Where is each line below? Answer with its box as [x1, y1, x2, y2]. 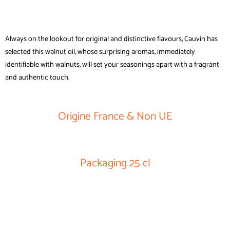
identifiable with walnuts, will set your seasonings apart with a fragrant [5, 59, 219, 71]
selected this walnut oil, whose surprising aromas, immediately [5, 46, 195, 59]
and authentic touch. [5, 71, 69, 84]
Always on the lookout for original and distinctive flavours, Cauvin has [5, 33, 218, 46]
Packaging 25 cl [80, 154, 150, 173]
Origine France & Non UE [58, 107, 172, 126]
